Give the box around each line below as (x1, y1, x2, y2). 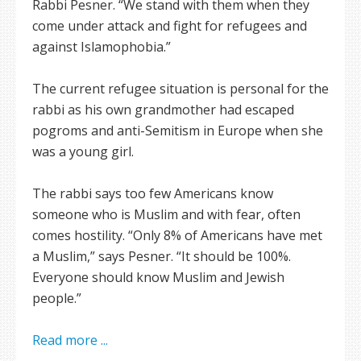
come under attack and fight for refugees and (32, 17, 307, 35)
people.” (32, 289, 81, 307)
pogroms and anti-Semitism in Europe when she (32, 122, 323, 139)
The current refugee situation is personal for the (32, 80, 329, 98)
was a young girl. (32, 143, 134, 160)
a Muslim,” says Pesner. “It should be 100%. (32, 247, 291, 265)
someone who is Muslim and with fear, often (32, 205, 301, 223)
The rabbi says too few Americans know (32, 185, 273, 202)
